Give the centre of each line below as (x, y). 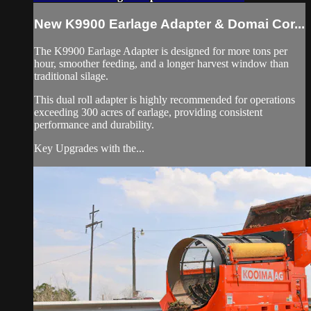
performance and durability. (94, 124)
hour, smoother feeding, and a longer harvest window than (161, 63)
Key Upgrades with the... (89, 148)
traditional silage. (71, 76)
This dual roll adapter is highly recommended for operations (165, 99)
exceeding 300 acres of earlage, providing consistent (148, 112)
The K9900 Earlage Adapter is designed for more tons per (161, 51)
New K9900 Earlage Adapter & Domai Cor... (169, 24)
